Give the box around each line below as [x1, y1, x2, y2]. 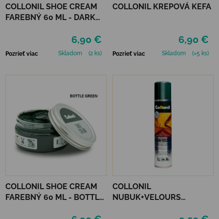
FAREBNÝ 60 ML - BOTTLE [5, 192, 104, 202]
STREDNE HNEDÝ [112, 203, 177, 213]
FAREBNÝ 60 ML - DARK [5, 12, 95, 22]
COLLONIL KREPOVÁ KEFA [112, 1, 211, 11]
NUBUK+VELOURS [112, 192, 181, 202]
